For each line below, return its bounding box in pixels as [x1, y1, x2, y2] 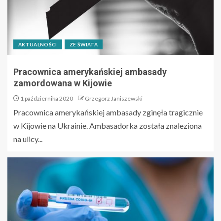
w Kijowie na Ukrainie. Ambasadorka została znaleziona [13, 120, 202, 130]
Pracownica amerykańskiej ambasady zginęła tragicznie [13, 107, 203, 117]
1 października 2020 [19, 94, 73, 102]
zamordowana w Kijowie [13, 77, 112, 88]
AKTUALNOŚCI [18, 41, 57, 47]
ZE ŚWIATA [69, 41, 98, 47]
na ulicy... [13, 134, 42, 144]
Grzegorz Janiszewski [85, 94, 143, 102]
